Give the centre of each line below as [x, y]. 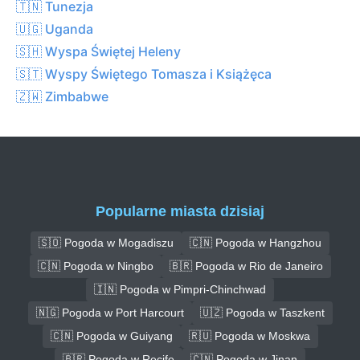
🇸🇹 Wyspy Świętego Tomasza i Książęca [144, 74]
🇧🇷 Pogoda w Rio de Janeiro [246, 266]
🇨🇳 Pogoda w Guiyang [111, 335]
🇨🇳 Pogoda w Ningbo [95, 266]
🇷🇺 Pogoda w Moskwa [249, 335]
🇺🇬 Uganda [55, 29]
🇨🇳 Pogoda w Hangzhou [256, 242]
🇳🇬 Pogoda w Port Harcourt [110, 312]
